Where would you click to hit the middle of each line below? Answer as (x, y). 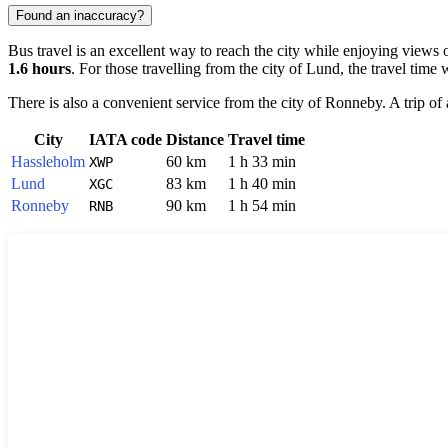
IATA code (125, 139)
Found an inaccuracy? (80, 15)
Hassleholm (48, 161)
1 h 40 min (262, 183)
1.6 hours (39, 68)
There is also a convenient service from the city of (166, 102)
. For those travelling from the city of (188, 68)
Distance (195, 139)
